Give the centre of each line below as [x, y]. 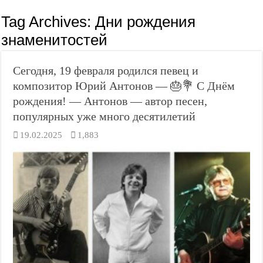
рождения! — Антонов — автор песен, [110, 101]
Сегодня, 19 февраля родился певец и [106, 70]
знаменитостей [55, 40]
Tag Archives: [48, 22]
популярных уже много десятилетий [104, 116]
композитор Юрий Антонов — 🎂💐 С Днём [124, 86]
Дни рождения [146, 22]
